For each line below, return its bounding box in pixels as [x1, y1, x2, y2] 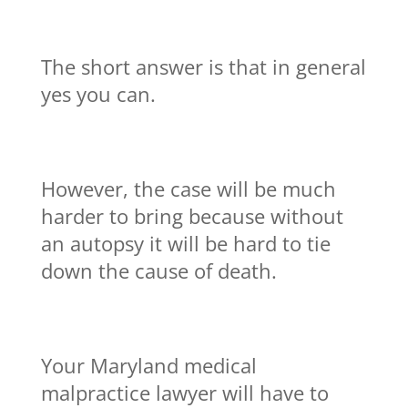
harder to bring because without [40, 201, 343, 229]
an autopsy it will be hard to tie [40, 229, 331, 257]
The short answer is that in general [40, 52, 366, 80]
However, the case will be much [40, 174, 336, 202]
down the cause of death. [40, 256, 277, 284]
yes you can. [40, 79, 156, 107]
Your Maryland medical [40, 351, 257, 379]
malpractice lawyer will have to [40, 378, 329, 406]
